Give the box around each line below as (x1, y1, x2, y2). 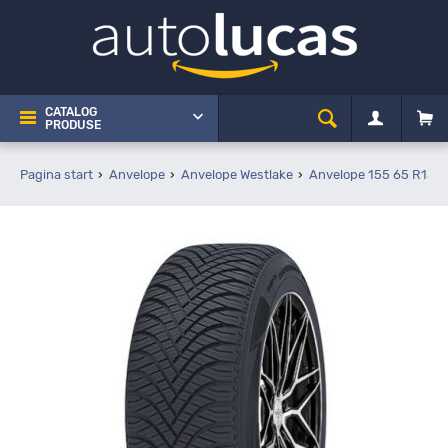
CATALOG (45, 105, 97, 119)
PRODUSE (45, 118, 101, 132)
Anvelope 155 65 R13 (309, 167, 435, 182)
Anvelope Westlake (181, 167, 293, 182)
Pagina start (20, 167, 93, 182)
